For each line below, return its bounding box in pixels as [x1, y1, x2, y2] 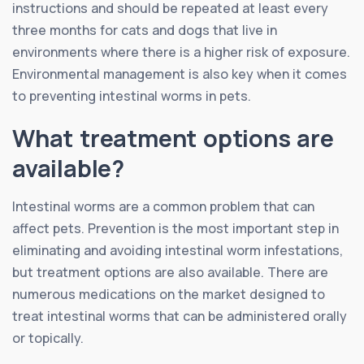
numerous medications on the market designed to [12, 284, 325, 303]
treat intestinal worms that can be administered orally [12, 306, 347, 325]
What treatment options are [12, 121, 334, 154]
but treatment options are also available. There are [12, 262, 328, 281]
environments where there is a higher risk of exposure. [12, 42, 350, 61]
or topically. [12, 328, 84, 347]
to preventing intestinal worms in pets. [12, 86, 251, 105]
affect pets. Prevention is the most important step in [12, 219, 339, 237]
